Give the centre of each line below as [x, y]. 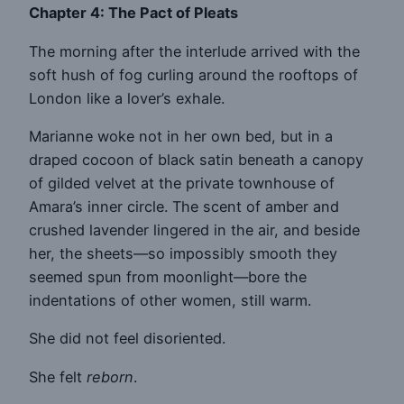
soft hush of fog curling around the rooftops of [193, 74]
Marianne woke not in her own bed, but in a [181, 137]
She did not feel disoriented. [127, 339]
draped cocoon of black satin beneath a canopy [196, 160]
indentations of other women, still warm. [170, 301]
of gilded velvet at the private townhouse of [182, 184]
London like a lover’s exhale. [127, 98]
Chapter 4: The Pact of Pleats [133, 13]
